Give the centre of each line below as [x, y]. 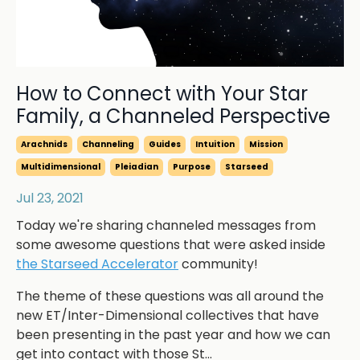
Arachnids [44, 145]
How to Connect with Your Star [162, 94]
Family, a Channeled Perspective [173, 117]
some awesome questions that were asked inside [171, 245]
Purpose [192, 167]
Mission [266, 145]
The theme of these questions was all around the [170, 297]
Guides [165, 145]
